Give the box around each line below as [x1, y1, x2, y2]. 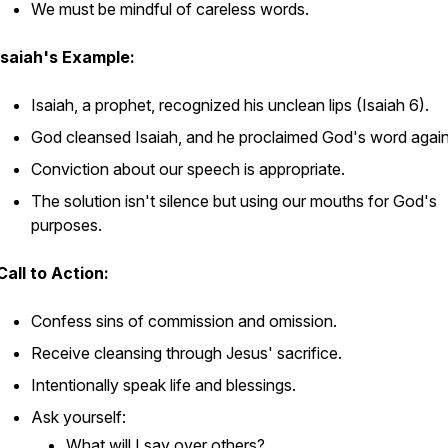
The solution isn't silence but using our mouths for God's [31, 191, 437, 211]
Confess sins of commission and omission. [31, 311, 337, 331]
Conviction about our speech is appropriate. [31, 159, 345, 179]
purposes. [31, 215, 102, 235]
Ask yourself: [31, 407, 130, 427]
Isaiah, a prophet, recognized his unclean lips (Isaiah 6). [31, 95, 429, 115]
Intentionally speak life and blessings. [31, 375, 296, 395]
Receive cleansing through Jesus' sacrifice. [31, 343, 342, 363]
